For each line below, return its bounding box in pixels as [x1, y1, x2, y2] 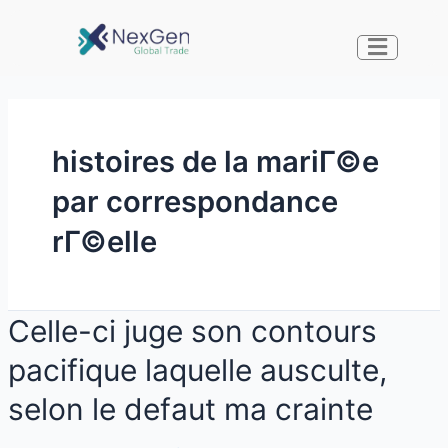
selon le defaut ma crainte [7, 391, 373, 428]
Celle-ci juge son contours [7, 313, 377, 350]
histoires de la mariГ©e [51, 144, 379, 180]
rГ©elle [51, 224, 157, 260]
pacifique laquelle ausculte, [7, 352, 387, 389]
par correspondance [51, 184, 338, 220]
